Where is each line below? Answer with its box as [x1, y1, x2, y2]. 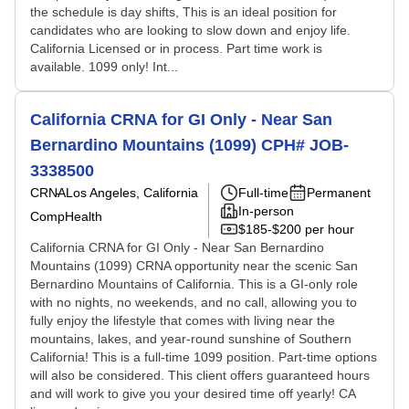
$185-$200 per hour [238, 222, 354, 236]
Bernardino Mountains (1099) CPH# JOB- [30, 136, 349, 154]
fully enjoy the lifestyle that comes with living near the [30, 313, 335, 328]
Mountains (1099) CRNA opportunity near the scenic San [30, 258, 358, 273]
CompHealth [30, 209, 102, 224]
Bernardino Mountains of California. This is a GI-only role [30, 277, 358, 291]
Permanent [307, 185, 371, 200]
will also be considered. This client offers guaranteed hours [30, 368, 370, 383]
